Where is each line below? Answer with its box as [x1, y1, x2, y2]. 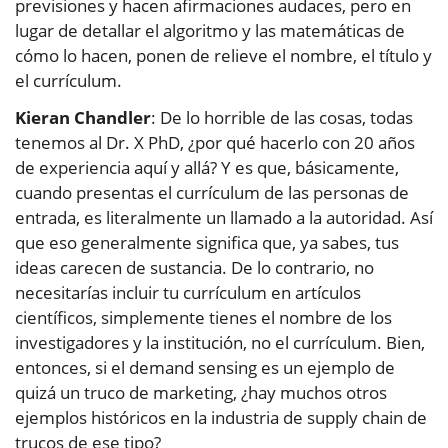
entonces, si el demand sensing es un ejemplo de [15, 356, 395, 380]
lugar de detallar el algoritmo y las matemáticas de [15, 19, 405, 43]
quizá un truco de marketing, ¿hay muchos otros [15, 381, 387, 405]
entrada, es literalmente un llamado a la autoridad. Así [15, 206, 433, 230]
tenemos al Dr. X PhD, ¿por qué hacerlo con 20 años [15, 131, 415, 155]
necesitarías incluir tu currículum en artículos [15, 281, 361, 305]
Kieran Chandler [15, 106, 151, 130]
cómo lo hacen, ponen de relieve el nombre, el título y [15, 44, 432, 68]
